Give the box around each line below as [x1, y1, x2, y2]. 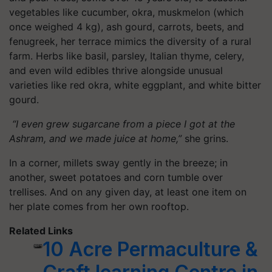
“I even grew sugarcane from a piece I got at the [9, 118, 235, 130]
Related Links [9, 225, 73, 237]
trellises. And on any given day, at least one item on [9, 186, 246, 198]
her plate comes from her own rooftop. [9, 200, 189, 212]
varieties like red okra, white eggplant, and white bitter [9, 79, 261, 91]
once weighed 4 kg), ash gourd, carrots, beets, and [9, 21, 244, 33]
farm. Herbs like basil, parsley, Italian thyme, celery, [9, 50, 244, 62]
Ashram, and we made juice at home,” [9, 132, 182, 144]
